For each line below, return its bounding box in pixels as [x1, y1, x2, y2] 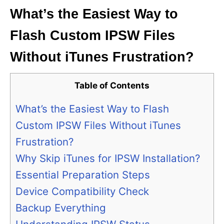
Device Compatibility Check [15, 185, 149, 198]
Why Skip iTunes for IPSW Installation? [15, 152, 200, 165]
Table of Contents [74, 80, 149, 91]
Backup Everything [15, 201, 106, 214]
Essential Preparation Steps [15, 168, 150, 181]
